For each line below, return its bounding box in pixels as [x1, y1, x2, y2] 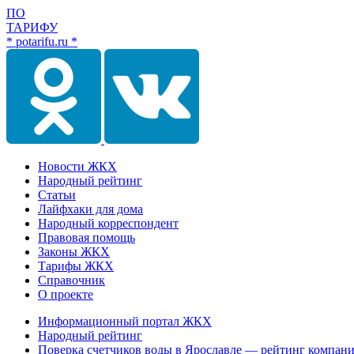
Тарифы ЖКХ [38, 259, 114, 273]
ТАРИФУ [6, 21, 58, 34]
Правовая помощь [38, 231, 135, 244]
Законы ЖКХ [38, 245, 110, 258]
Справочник [38, 273, 105, 287]
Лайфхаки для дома [38, 202, 143, 216]
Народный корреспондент [38, 217, 179, 230]
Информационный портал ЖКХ [38, 314, 212, 328]
